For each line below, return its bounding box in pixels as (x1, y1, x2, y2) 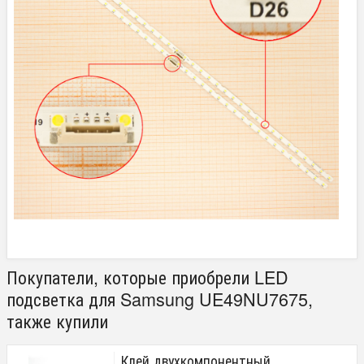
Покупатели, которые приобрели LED (6, 264, 288, 290)
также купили (6, 308, 108, 334)
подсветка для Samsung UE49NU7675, (6, 286, 313, 312)
